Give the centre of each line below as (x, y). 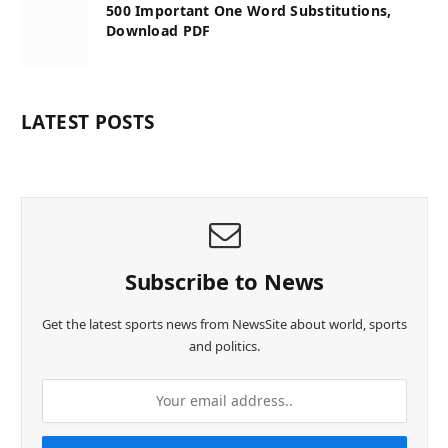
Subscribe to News (224, 280)
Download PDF (158, 30)
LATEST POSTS (88, 121)
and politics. (224, 345)
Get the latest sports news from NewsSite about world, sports (224, 323)
